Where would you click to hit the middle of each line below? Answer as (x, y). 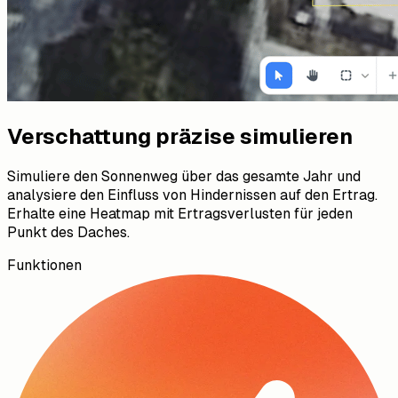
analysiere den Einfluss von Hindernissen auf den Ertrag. (192, 195)
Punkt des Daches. (68, 232)
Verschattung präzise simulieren (180, 136)
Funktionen (44, 265)
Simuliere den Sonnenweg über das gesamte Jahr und (184, 176)
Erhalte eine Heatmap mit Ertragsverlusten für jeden (180, 213)
